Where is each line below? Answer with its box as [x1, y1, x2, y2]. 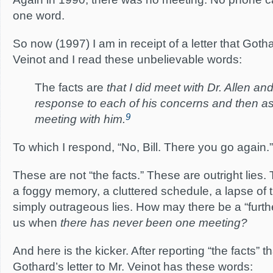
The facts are [35, 81, 104, 94]
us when [13, 216, 60, 229]
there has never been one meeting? [60, 216, 247, 229]
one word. [13, 9, 65, 22]
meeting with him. [35, 113, 126, 126]
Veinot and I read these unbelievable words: [13, 53, 242, 66]
